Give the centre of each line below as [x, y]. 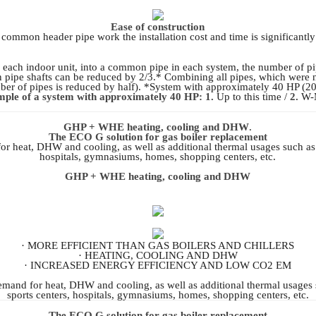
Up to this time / [252, 96]
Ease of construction [158, 26]
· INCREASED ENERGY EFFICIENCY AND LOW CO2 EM [158, 265]
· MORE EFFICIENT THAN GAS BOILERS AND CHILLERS [158, 245]
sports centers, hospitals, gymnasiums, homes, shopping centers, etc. [158, 294]
